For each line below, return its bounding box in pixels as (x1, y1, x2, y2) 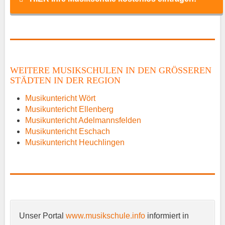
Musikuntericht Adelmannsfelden (25, 116, 141, 125)
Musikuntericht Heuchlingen (25, 138, 125, 147)
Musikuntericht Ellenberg (25, 104, 114, 114)
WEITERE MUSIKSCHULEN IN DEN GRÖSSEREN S (10, 65, 211, 75)
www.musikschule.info (66, 211, 145, 220)
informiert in (145, 211, 189, 220)
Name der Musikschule (45, 166, 132, 175)
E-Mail (53, 85, 78, 94)
